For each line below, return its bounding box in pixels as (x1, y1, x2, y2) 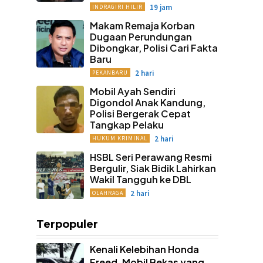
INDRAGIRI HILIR (92, 3, 143, 11)
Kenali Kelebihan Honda (89, 242, 199, 255)
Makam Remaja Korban (89, 19, 195, 32)
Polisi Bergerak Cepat (89, 107, 191, 120)
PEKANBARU (92, 69, 128, 76)
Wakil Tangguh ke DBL (89, 173, 191, 186)
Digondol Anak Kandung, (89, 96, 205, 109)
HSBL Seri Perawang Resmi (89, 151, 212, 163)
